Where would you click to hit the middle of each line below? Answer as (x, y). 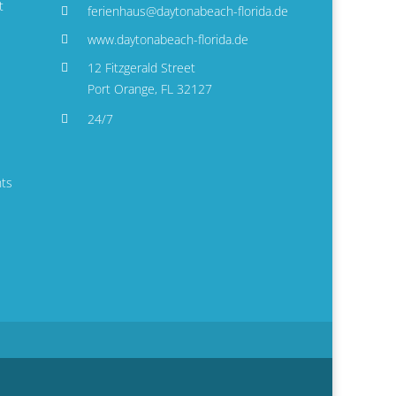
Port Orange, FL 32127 (149, 89)
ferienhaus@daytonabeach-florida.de (187, 11)
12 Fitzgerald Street (141, 68)
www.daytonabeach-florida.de (168, 39)
